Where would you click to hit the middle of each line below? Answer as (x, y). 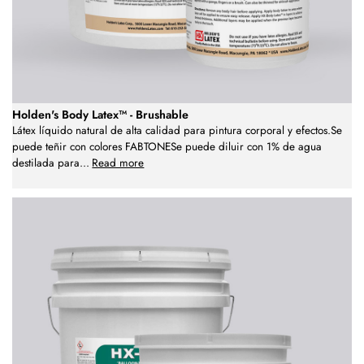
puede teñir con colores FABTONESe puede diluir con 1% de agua (167, 147)
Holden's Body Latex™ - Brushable (100, 115)
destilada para (46, 163)
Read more (118, 163)
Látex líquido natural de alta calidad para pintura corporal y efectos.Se (177, 131)
